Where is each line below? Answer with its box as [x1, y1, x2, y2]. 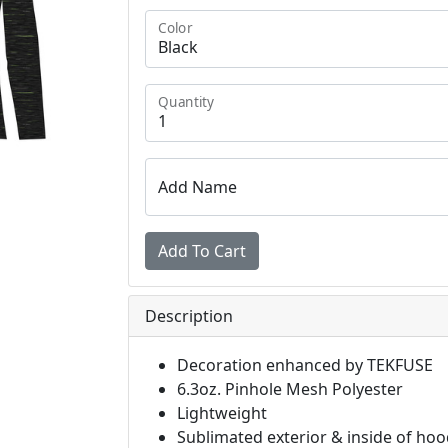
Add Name [158, 176, 237, 198]
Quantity [158, 92, 215, 112]
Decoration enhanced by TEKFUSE [177, 354, 433, 376]
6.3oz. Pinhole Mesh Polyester [177, 378, 403, 400]
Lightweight [177, 402, 267, 424]
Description [145, 305, 233, 327]
